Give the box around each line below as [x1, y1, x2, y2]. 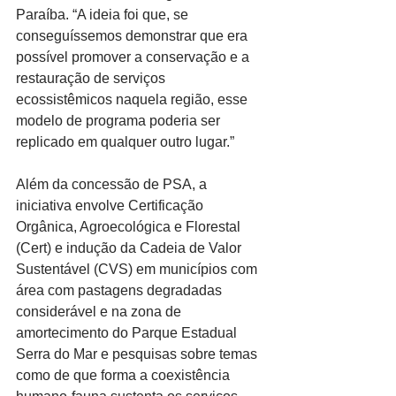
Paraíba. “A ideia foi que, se [16, 7, 192, 23]
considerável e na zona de [16, 304, 185, 320]
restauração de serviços [16, 71, 169, 87]
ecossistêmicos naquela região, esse [16, 92, 251, 108]
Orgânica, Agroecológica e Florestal [16, 219, 244, 235]
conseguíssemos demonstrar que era [16, 28, 251, 44]
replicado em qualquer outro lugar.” [16, 134, 234, 150]
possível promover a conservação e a [16, 49, 253, 65]
